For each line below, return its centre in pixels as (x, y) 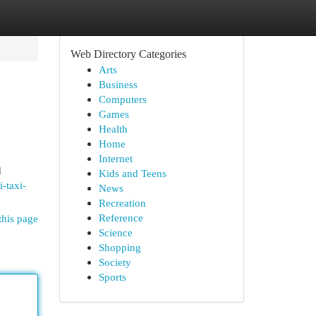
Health (113, 129)
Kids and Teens (132, 173)
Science (115, 232)
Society (115, 262)
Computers (122, 99)
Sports (112, 277)
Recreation (122, 203)
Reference (121, 218)
